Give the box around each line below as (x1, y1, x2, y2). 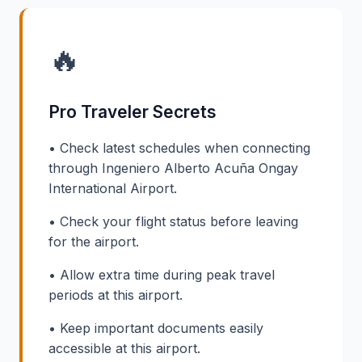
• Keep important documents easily (48, 320, 263, 337)
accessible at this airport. (48, 340, 200, 357)
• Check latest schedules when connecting (48, 140, 310, 157)
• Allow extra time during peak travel (48, 267, 275, 284)
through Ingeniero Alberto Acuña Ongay (48, 160, 298, 177)
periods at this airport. (48, 287, 183, 304)
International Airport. (48, 180, 177, 197)
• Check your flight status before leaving (48, 213, 298, 230)
